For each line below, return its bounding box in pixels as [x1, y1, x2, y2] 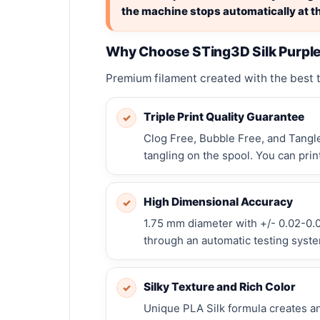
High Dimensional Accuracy [144, 194, 293, 209]
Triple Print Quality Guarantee [144, 109, 304, 124]
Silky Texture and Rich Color [144, 279, 296, 294]
